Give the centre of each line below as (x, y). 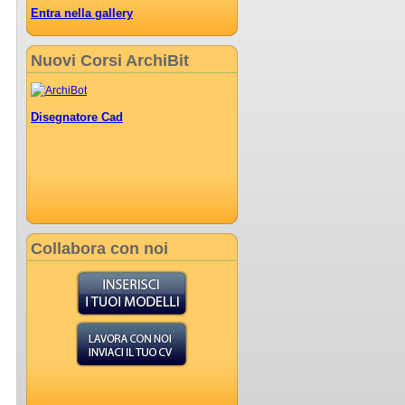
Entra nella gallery (82, 13)
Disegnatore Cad (77, 117)
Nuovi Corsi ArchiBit (110, 61)
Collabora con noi (99, 249)
